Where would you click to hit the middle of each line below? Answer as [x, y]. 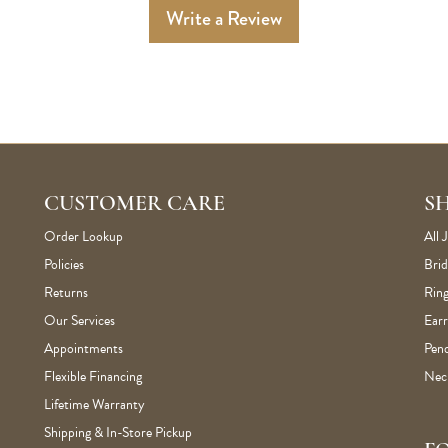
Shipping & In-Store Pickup [118, 432]
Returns [66, 292]
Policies [64, 264]
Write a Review [224, 18]
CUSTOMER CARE [134, 204]
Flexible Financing [93, 376]
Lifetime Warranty [94, 404]
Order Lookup [83, 236]
